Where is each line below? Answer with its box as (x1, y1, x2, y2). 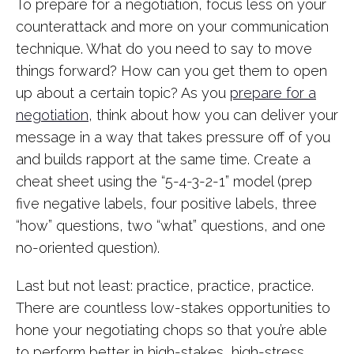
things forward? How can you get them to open (16, 62, 327, 79)
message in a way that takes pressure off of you (16, 129, 330, 145)
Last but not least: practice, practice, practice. (16, 277, 314, 294)
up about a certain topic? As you (16, 85, 230, 101)
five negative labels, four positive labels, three (16, 195, 317, 212)
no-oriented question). (16, 239, 160, 256)
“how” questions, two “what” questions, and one (16, 217, 326, 234)
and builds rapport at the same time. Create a (16, 151, 311, 168)
